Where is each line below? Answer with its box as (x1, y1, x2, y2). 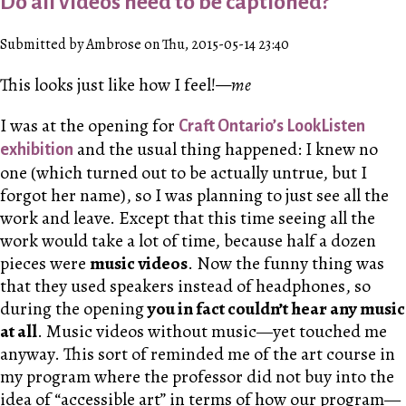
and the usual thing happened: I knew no (73, 137, 378, 162)
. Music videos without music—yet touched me (37, 319, 387, 344)
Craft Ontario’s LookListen (179, 117, 365, 136)
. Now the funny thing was (188, 251, 384, 276)
